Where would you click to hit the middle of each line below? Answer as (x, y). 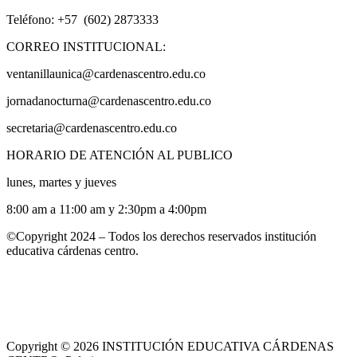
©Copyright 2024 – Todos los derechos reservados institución (161, 237)
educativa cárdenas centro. (73, 251)
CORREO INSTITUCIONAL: (86, 47)
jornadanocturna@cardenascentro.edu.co (109, 101)
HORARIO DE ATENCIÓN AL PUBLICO (120, 155)
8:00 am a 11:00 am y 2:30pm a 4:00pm (106, 210)
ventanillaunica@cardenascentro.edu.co (106, 74)
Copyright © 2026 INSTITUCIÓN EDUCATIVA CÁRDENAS (170, 347)
